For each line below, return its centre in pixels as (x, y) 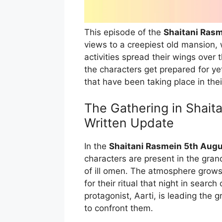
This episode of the (124, 32)
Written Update (129, 123)
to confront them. (118, 208)
